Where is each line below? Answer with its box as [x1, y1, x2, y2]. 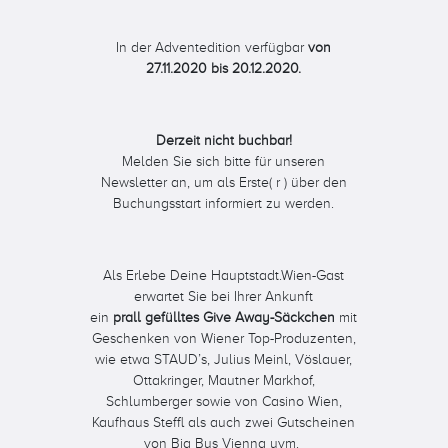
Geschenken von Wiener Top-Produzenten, [91, 328, 356, 349]
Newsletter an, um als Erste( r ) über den [100, 172, 347, 193]
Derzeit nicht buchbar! [155, 130, 292, 151]
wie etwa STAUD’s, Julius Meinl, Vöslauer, [95, 349, 353, 370]
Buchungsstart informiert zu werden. [113, 193, 335, 214]
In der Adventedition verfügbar [116, 37, 309, 58]
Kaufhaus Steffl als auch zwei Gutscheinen [92, 412, 356, 433]
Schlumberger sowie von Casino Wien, [105, 391, 342, 412]
